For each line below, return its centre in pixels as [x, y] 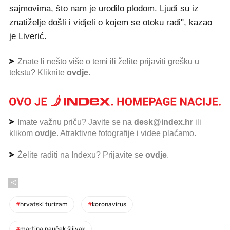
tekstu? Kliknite [38, 73]
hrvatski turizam [44, 204]
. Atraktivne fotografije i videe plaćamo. [126, 133]
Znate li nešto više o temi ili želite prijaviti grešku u [107, 61]
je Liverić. [28, 36]
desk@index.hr [164, 122]
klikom [22, 133]
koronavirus [109, 204]
